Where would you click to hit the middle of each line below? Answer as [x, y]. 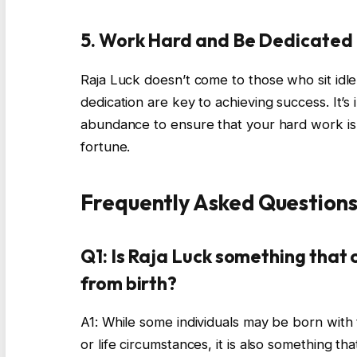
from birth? [129, 284]
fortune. [106, 146]
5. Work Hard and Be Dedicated [217, 41]
